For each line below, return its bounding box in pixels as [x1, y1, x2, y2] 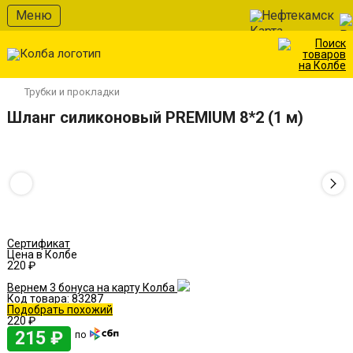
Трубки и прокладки [24, 86, 120, 98]
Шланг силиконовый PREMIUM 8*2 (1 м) [7, 108, 303, 127]
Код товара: [7, 292, 69, 305]
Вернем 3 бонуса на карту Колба [7, 281, 177, 294]
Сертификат [7, 237, 70, 250]
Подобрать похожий [7, 303, 113, 316]
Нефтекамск [258, 7, 337, 23]
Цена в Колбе [7, 248, 77, 261]
